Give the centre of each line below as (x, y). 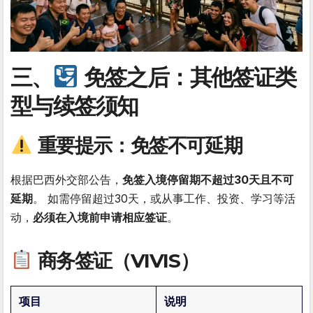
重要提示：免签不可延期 (137, 145)
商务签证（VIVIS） (116, 260)
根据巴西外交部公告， (66, 179)
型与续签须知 (74, 105)
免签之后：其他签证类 (187, 77)
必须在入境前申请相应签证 (100, 217)
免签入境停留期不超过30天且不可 (208, 179)
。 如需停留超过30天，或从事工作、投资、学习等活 (164, 198)
